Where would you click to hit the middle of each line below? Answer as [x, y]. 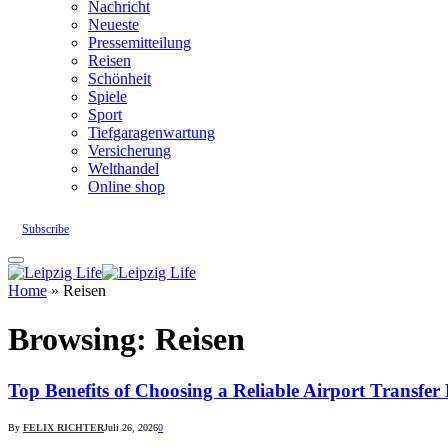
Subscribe [45, 228]
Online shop [126, 186]
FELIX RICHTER [63, 428]
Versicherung [129, 150]
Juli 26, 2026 [131, 428]
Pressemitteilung [139, 42]
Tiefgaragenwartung [151, 132]
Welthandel [123, 168]
